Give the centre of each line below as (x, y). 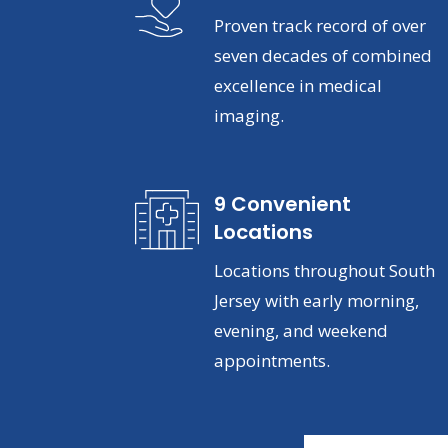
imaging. (248, 115)
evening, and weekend (300, 331)
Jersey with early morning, (316, 301)
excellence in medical (297, 85)
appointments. (271, 361)
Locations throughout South (324, 271)
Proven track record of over (319, 25)
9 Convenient (282, 204)
